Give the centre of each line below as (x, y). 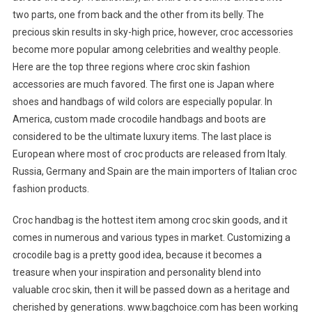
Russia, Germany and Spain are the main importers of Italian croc (154, 172)
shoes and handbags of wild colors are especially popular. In (142, 102)
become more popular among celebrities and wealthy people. (146, 50)
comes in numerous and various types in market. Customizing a (151, 238)
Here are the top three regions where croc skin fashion (131, 67)
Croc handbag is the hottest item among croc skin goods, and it (150, 220)
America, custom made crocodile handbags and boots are (139, 119)
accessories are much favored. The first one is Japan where (143, 85)
